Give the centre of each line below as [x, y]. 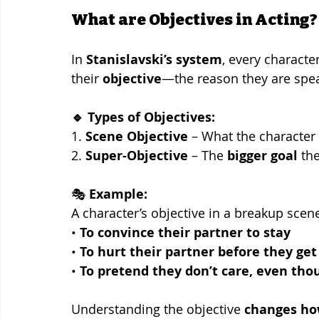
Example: [118, 194]
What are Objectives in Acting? [194, 19]
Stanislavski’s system [154, 59]
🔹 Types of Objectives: [143, 117]
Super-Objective [137, 155]
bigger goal [262, 155]
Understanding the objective [158, 309]
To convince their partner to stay [185, 232]
